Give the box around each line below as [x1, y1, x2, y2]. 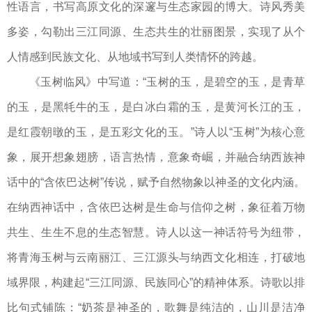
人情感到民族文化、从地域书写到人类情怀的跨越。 [7, 51, 263, 63]
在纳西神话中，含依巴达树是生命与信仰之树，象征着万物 [7, 201, 305, 214]
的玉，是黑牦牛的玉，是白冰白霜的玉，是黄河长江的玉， [7, 101, 305, 114]
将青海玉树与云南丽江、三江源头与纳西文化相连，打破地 [7, 251, 305, 264]
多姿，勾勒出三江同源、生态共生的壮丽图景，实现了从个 [7, 26, 305, 38]
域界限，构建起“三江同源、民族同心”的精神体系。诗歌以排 [7, 276, 305, 289]
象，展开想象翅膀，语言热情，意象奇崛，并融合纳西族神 [7, 151, 305, 164]
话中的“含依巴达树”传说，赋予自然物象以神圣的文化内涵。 [7, 176, 305, 189]
